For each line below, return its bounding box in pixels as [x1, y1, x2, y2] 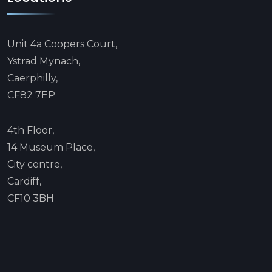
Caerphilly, [7, 72, 58, 84]
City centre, [7, 158, 62, 170]
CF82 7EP [7, 89, 55, 101]
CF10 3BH [7, 192, 54, 204]
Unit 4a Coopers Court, [7, 38, 120, 50]
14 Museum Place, [7, 141, 95, 153]
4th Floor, [7, 124, 54, 136]
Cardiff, [7, 175, 41, 187]
